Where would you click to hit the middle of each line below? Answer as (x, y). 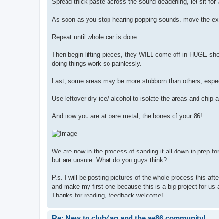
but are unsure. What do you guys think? (109, 160)
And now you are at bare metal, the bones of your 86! (127, 116)
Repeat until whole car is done (94, 37)
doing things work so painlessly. (97, 64)
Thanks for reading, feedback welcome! (108, 196)
